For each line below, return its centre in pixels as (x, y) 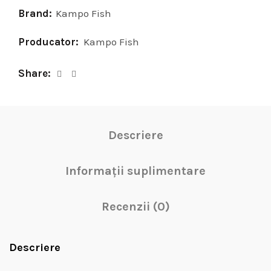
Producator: (50, 42)
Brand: (36, 13)
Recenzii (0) (135, 207)
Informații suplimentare (135, 171)
